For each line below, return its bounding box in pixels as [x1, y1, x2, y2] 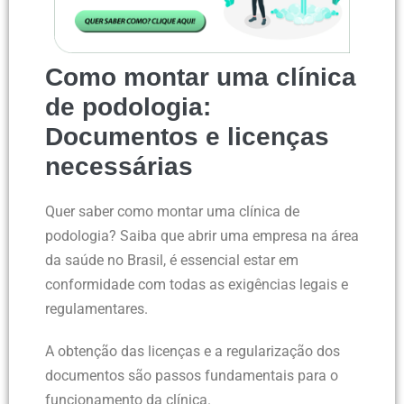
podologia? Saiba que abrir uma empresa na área [45, 227, 359, 245]
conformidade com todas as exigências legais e [45, 276, 348, 294]
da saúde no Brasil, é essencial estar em [45, 252, 298, 270]
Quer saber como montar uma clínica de [45, 203, 299, 221]
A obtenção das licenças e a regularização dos [45, 343, 340, 361]
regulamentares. [45, 300, 148, 318]
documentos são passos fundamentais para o [45, 367, 338, 385]
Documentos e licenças [45, 123, 329, 151]
